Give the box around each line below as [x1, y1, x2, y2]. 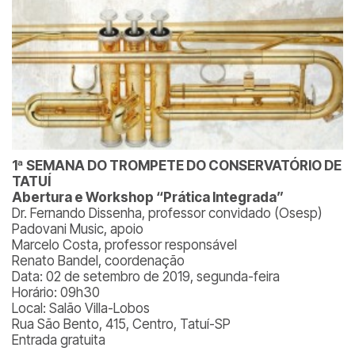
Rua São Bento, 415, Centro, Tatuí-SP [12, 316, 231, 332]
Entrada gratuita [12, 332, 105, 348]
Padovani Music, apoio [12, 221, 143, 237]
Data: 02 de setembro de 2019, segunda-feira [12, 269, 280, 284]
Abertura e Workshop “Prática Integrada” [12, 189, 284, 205]
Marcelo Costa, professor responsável [12, 237, 237, 253]
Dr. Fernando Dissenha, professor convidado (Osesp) [12, 205, 323, 221]
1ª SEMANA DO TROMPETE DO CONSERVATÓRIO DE [12, 158, 342, 174]
